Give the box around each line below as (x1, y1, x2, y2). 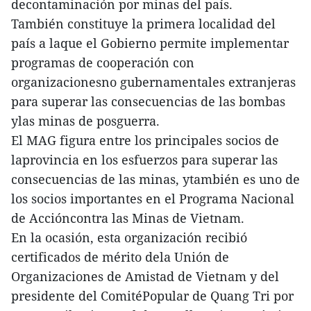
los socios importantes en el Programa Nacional (11, 190, 294, 207)
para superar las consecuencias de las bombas (11, 93, 285, 110)
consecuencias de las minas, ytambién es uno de (11, 171, 300, 187)
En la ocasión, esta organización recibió (11, 229, 247, 246)
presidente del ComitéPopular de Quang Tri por (11, 287, 294, 304)
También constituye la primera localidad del (11, 15, 276, 32)
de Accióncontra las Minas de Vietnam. (11, 210, 244, 226)
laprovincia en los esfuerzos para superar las (11, 151, 278, 168)
